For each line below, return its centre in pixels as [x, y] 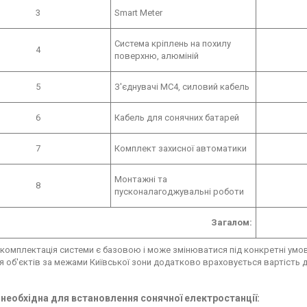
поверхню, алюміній [157, 56]
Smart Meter [138, 12]
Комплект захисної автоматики [181, 148]
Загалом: [232, 222]
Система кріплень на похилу [173, 43]
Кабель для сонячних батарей [177, 117]
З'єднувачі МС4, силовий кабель [182, 86]
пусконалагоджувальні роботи [179, 191]
